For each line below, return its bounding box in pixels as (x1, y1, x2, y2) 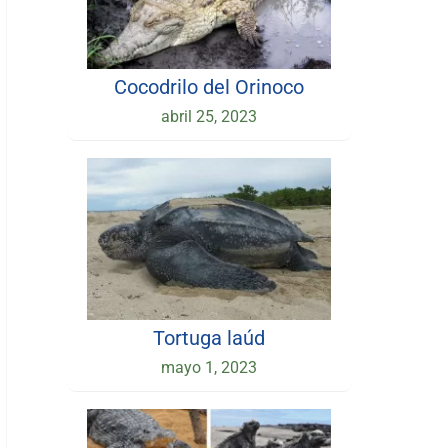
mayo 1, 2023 (161, 357, 258, 377)
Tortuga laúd (153, 325, 266, 350)
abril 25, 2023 (161, 106, 258, 126)
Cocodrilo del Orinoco (114, 74, 305, 99)
